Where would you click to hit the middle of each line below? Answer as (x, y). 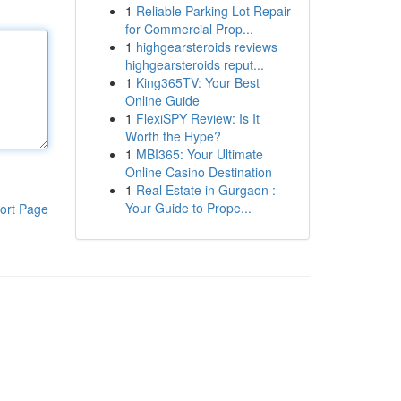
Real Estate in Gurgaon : (205, 190)
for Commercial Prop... (189, 29)
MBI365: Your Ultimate (199, 154)
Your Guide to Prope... (188, 208)
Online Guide (162, 100)
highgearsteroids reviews (206, 47)
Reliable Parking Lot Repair (213, 11)
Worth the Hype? (173, 136)
